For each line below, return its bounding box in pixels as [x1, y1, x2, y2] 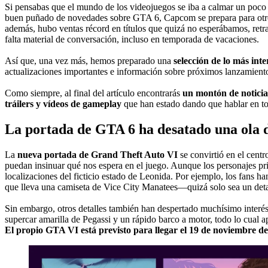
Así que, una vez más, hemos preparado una [5, 55, 173, 66]
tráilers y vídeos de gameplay [5, 98, 121, 109]
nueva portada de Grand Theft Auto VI [17, 149, 178, 160]
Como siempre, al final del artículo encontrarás [5, 87, 182, 98]
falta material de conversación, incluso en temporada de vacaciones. [5, 33, 259, 44]
